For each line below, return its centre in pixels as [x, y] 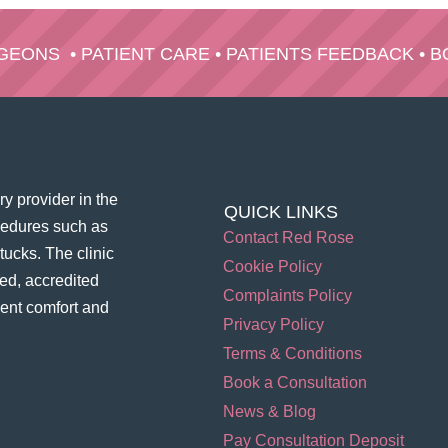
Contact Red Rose [288, 238]
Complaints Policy [287, 296]
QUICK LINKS [281, 212]
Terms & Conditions [292, 354]
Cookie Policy [272, 267]
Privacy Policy [273, 325]
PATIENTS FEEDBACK [320, 53]
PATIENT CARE [145, 53]
